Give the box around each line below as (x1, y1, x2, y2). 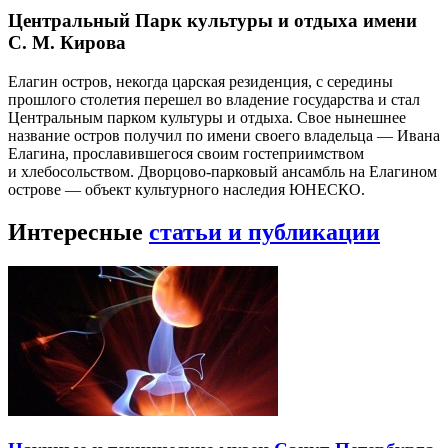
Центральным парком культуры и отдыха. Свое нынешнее (8, 109, 406, 127)
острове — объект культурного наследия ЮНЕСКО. (8, 181, 365, 199)
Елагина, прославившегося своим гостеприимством (8, 145, 364, 163)
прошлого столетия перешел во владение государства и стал (8, 91, 420, 109)
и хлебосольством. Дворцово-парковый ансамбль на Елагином (8, 163, 437, 181)
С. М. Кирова (8, 32, 126, 54)
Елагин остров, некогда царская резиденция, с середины (8, 73, 393, 91)
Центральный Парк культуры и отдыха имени (8, 10, 417, 32)
